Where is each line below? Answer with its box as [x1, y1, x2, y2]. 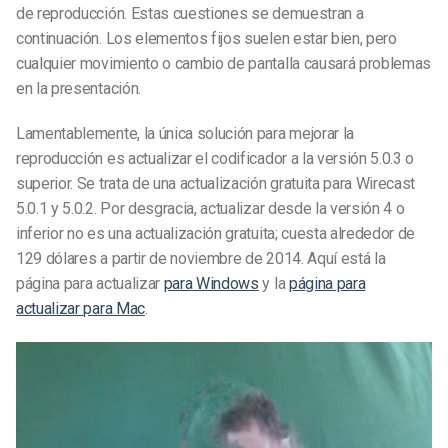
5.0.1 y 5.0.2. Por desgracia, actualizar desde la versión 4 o [16, 199, 405, 219]
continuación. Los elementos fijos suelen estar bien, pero [16, 28, 397, 48]
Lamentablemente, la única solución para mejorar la [16, 124, 354, 144]
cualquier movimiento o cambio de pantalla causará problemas [16, 53, 432, 73]
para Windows [163, 274, 259, 294]
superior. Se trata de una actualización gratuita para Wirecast [16, 174, 416, 194]
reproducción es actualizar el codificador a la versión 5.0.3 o [16, 149, 415, 169]
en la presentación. [16, 78, 141, 98]
